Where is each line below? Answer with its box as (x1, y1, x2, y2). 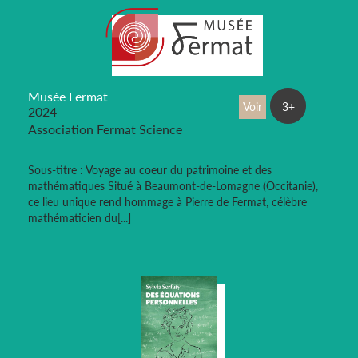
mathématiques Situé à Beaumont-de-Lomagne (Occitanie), (28, 179, 318, 193)
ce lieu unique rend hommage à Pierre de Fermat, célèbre (28, 195, 307, 209)
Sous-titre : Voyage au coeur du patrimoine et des (28, 163, 272, 177)
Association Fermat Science (28, 121, 182, 137)
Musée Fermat (28, 89, 108, 105)
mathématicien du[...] (28, 211, 131, 225)
